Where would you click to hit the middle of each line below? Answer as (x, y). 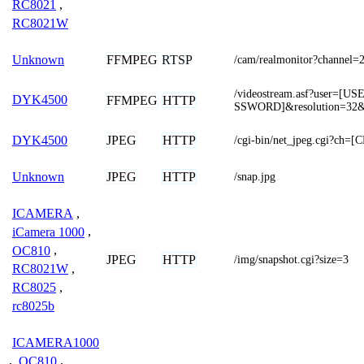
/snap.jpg (255, 176)
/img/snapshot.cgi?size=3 (291, 259)
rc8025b (33, 305)
